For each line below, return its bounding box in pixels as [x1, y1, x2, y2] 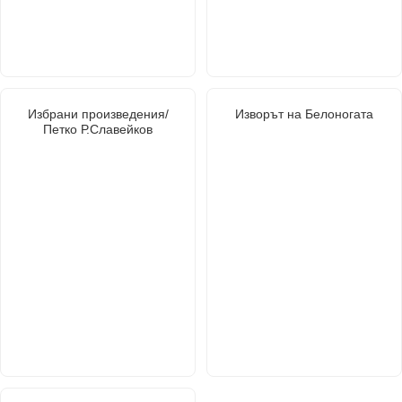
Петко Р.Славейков [43, 121, 153, 136]
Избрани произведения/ [27, 106, 169, 121]
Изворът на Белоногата [235, 106, 373, 121]
